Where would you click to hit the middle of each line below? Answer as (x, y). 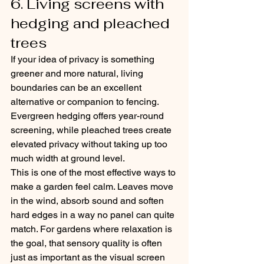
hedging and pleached (92, 23)
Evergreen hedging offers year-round (88, 116)
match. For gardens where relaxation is (93, 229)
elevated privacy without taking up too (90, 144)
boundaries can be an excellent (77, 88)
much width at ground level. (68, 158)
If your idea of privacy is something (84, 59)
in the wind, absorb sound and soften (88, 201)
